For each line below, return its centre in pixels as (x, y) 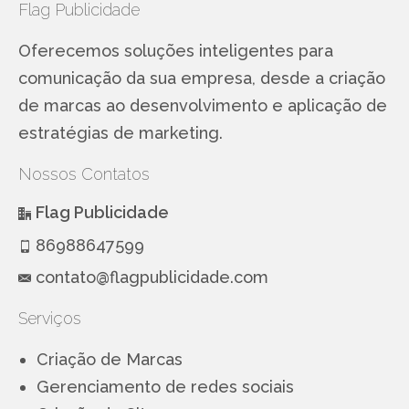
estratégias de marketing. (121, 132)
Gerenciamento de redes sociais (165, 386)
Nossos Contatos (84, 173)
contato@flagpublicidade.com (152, 277)
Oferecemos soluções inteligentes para (176, 50)
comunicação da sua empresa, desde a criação (202, 78)
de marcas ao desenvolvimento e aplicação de (203, 105)
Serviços (50, 318)
